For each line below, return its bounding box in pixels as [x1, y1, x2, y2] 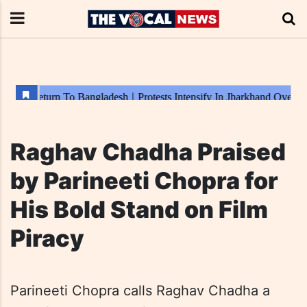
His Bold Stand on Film [10, 195, 268, 223]
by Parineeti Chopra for [10, 167, 278, 195]
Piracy [10, 224, 84, 252]
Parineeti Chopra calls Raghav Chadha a [10, 282, 270, 299]
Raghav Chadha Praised [10, 138, 286, 166]
